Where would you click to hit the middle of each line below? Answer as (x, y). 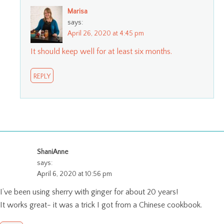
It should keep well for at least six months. (101, 52)
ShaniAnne (53, 152)
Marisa (77, 12)
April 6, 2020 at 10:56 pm (74, 174)
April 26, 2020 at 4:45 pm (106, 34)
